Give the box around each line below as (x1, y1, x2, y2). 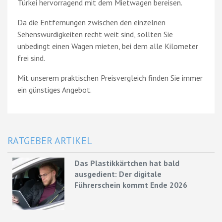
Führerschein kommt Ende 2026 (74, 179, 188, 190)
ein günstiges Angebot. (17, 84, 92, 95)
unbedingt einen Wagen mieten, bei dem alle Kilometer (17, 41, 198, 51)
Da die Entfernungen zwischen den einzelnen (17, 17, 166, 27)
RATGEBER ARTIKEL (7, 134, 92, 147)
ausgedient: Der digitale (74, 168, 162, 179)
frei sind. (17, 53, 45, 63)
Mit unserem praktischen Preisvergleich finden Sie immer (17, 72, 203, 83)
